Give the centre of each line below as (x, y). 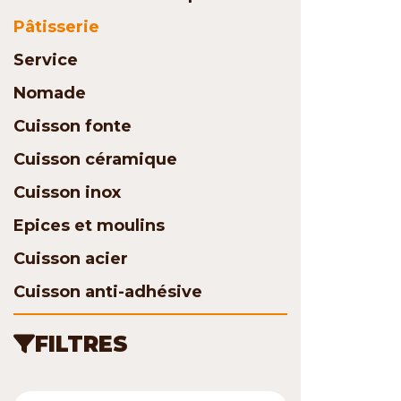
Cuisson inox (67, 193)
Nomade (50, 94)
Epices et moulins (89, 226)
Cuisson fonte (73, 127)
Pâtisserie (56, 27)
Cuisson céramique (95, 160)
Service (46, 60)
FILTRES (81, 345)
